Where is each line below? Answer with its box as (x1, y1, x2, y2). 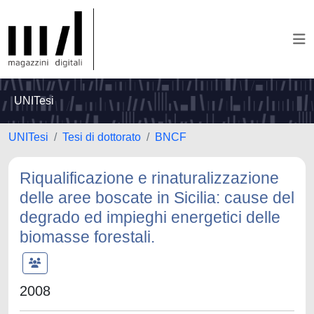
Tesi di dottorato (62, 131, 141, 143)
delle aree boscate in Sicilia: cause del (20, 189, 294, 207)
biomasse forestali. (20, 228, 155, 246)
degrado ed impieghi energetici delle (20, 208, 280, 226)
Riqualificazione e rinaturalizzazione (20, 169, 279, 187)
